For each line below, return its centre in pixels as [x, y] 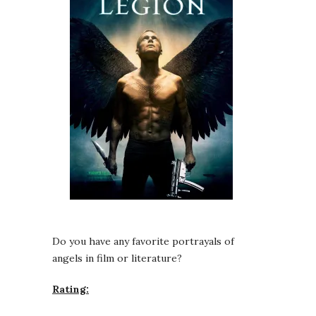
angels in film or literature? [117, 259]
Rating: [71, 290]
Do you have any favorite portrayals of [143, 242]
